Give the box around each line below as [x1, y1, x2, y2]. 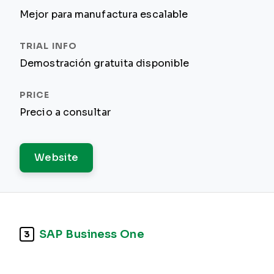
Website [34, 152, 79, 163]
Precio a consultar [20, 107, 111, 117]
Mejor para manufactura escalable [20, 9, 188, 20]
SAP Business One [39, 228, 144, 240]
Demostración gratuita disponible [20, 58, 190, 68]
